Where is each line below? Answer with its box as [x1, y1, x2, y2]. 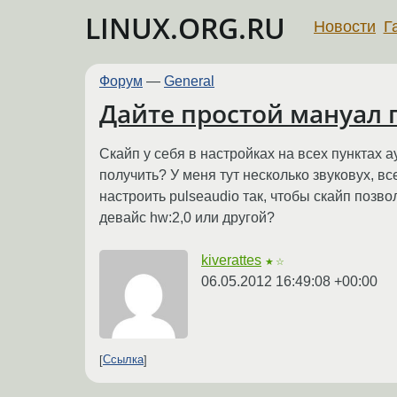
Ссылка [103, 353, 144, 367]
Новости [314, 17, 376, 35]
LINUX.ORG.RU [85, 9, 285, 47]
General [164, 74, 214, 89]
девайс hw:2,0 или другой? [99, 209, 275, 225]
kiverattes [201, 252, 261, 268]
